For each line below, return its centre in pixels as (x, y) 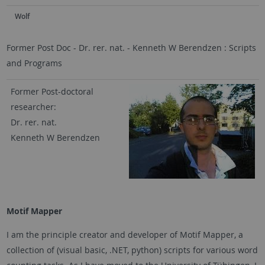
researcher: (33, 106)
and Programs (34, 63)
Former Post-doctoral (52, 91)
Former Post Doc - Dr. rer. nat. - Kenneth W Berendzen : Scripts (131, 47)
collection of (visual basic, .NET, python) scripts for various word (132, 250)
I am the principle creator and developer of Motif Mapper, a (125, 234)
